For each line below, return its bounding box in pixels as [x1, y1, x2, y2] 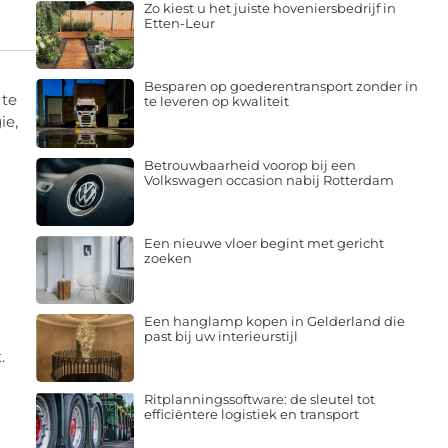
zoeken [143, 249, 192, 266]
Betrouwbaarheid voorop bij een [143, 156, 356, 173]
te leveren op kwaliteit [143, 93, 289, 110]
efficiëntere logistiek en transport [143, 406, 359, 423]
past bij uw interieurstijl [143, 328, 298, 345]
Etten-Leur [143, 15, 215, 32]
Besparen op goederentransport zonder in [143, 78, 418, 95]
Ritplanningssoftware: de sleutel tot [143, 391, 375, 408]
